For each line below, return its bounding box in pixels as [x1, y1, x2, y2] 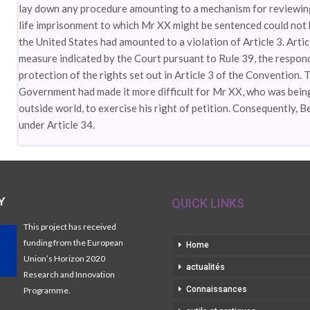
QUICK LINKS [172, 196, 244, 210]
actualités [186, 262, 225, 272]
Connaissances [186, 284, 247, 294]
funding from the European [24, 237, 124, 248]
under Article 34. [19, 118, 95, 131]
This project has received [24, 221, 117, 232]
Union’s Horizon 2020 [24, 253, 106, 264]
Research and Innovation [24, 269, 116, 280]
